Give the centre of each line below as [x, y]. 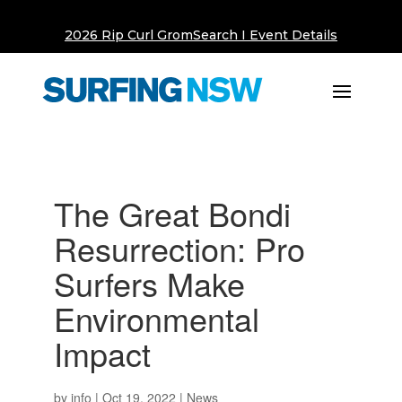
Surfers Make [149, 283]
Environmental [156, 318]
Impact [102, 353]
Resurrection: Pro [179, 248]
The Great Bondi [172, 213]
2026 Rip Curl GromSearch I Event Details [201, 35]
